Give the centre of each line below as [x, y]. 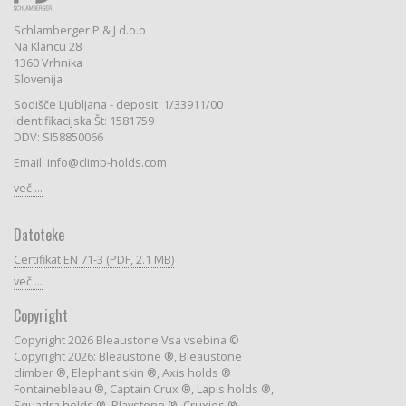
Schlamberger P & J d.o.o [79, 30]
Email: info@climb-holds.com [90, 162]
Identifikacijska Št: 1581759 [83, 121]
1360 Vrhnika [48, 63]
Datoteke [39, 234]
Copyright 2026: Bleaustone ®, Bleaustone [127, 356]
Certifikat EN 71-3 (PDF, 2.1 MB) [93, 259]
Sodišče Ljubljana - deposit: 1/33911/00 [118, 104]
